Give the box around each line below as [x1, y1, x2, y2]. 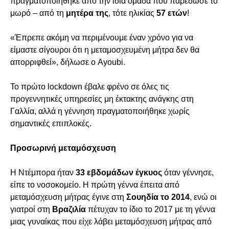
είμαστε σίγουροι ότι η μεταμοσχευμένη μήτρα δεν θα [10, 45, 199, 54]
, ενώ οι [190, 193, 217, 201]
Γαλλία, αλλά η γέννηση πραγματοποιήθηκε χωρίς [10, 107, 190, 116]
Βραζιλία [52, 205, 86, 214]
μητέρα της [66, 9, 108, 17]
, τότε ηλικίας [108, 9, 156, 17]
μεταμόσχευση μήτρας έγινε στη [10, 193, 126, 201]
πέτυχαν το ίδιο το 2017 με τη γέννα [86, 205, 215, 214]
